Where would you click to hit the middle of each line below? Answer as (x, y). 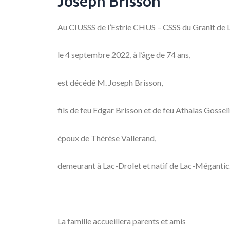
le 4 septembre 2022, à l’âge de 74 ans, (128, 55)
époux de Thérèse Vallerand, (107, 138)
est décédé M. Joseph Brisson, (110, 82)
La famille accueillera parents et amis (122, 221)
